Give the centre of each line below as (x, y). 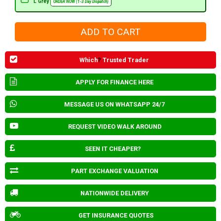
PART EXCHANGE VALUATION (115, 171)
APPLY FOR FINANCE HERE (114, 82)
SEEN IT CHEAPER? (113, 148)
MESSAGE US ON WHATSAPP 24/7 (114, 104)
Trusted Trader (125, 60)
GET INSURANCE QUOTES (116, 215)
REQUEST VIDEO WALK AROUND (115, 126)
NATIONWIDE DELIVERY (115, 193)
